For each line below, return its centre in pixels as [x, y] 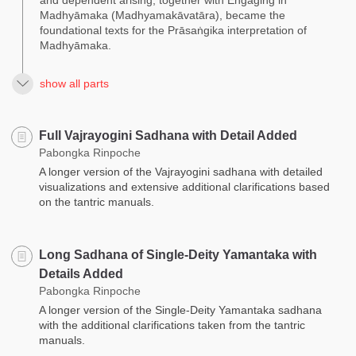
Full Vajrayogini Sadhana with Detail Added [168, 135]
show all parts [74, 83]
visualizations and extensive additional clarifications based [184, 186]
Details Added [81, 273]
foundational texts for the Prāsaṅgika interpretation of [173, 30]
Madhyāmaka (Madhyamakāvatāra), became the [163, 15]
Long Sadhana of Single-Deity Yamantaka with [178, 254]
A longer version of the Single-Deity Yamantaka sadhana [180, 310]
